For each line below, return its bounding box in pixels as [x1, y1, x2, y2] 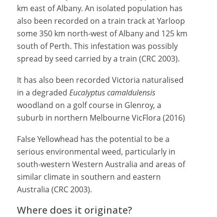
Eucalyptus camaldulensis [69, 87, 155, 98]
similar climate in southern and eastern [17, 171, 161, 182]
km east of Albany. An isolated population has [17, 3, 183, 14]
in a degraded [17, 87, 69, 98]
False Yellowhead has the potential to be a [17, 134, 170, 144]
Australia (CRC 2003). [17, 184, 92, 195]
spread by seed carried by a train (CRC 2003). [17, 53, 180, 64]
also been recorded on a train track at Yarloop [17, 15, 185, 26]
